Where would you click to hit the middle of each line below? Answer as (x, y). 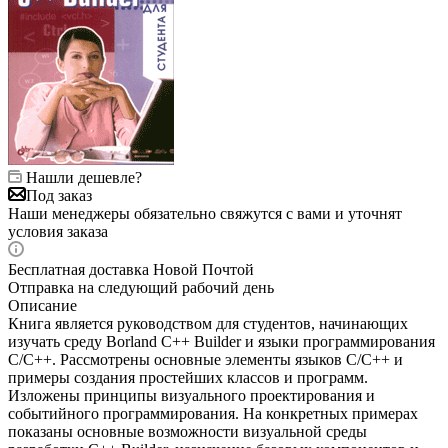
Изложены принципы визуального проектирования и (191, 395)
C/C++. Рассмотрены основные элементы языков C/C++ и (205, 359)
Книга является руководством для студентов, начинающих (208, 323)
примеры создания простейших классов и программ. (188, 377)
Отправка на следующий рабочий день (141, 287)
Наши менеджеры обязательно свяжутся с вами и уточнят (205, 213)
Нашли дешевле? (84, 177)
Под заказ (59, 195)
